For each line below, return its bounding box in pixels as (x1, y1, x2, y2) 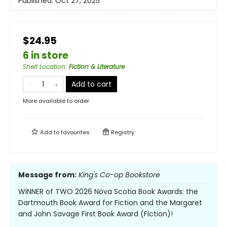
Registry (109, 128, 134, 137)
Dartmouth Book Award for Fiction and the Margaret (18, 198, 202, 208)
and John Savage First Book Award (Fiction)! (18, 209, 173, 219)
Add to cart (71, 79, 111, 90)
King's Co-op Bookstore (79, 170, 160, 180)
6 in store (23, 49, 68, 63)
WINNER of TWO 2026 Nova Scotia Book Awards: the (18, 186, 198, 197)
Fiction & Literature (69, 62, 125, 71)
